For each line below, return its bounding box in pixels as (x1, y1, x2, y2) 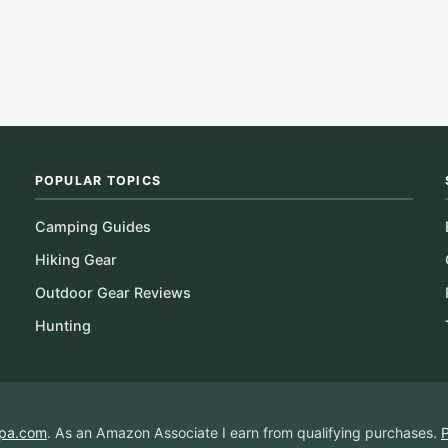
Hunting (34, 316, 91, 334)
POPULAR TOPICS (34, 172, 162, 188)
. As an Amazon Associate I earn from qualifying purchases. (47, 423, 441, 441)
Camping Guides (34, 217, 151, 235)
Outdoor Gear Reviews (34, 283, 191, 301)
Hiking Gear (34, 250, 117, 268)
